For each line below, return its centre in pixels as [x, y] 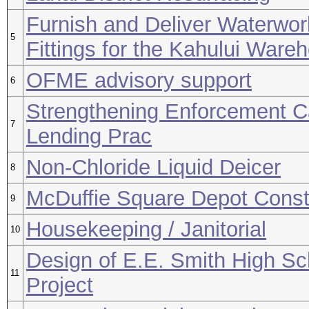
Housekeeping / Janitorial [146, 229]
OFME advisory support [139, 80]
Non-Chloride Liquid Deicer [153, 167]
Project [60, 285]
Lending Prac [89, 136]
